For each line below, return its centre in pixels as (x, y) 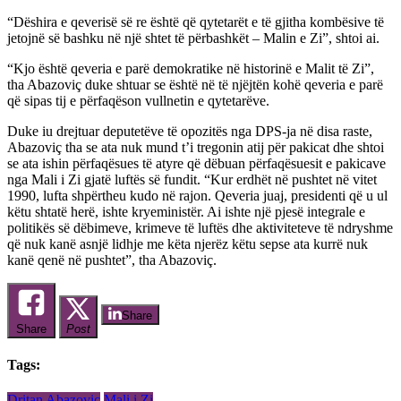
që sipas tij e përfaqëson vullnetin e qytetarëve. (138, 100)
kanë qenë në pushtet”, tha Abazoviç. (114, 260)
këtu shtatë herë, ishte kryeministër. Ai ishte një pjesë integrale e (186, 211)
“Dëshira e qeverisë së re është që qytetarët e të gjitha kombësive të (196, 21)
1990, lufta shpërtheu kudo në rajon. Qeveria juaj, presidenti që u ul (197, 195)
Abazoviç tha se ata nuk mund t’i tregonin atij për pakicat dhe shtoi (196, 147)
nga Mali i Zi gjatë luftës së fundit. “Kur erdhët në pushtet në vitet (192, 179)
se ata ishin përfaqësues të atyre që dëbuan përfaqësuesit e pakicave (196, 163)
